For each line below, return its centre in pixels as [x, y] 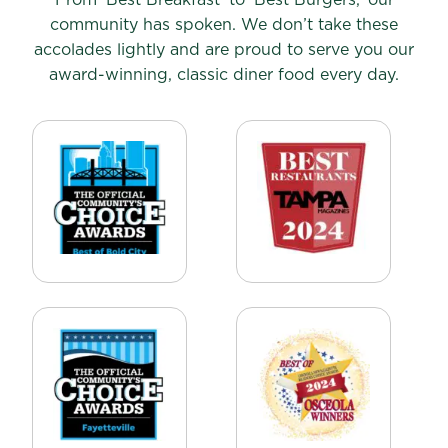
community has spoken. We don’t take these [224, 24]
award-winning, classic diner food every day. [224, 74]
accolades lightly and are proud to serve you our [224, 49]
